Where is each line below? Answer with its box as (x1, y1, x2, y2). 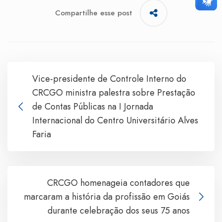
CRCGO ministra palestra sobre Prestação (32, 86, 195, 99)
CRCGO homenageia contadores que (47, 176, 190, 189)
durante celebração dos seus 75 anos (48, 204, 190, 217)
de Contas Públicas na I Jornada (32, 100, 153, 113)
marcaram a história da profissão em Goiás (24, 190, 190, 203)
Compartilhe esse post (55, 7, 132, 18)
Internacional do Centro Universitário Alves (32, 113, 198, 127)
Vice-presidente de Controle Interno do (32, 72, 186, 85)
